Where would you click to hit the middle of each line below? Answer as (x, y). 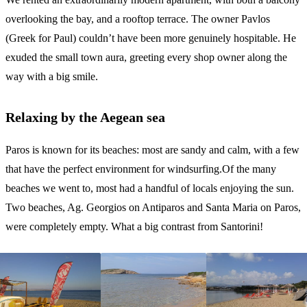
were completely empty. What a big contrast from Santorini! (134, 227)
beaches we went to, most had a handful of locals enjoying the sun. (150, 188)
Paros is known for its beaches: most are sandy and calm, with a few (152, 150)
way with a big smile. (52, 77)
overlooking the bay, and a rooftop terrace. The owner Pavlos (138, 19)
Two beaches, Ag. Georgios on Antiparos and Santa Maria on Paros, (153, 208)
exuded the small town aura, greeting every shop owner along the (146, 58)
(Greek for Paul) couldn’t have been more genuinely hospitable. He (151, 38)
